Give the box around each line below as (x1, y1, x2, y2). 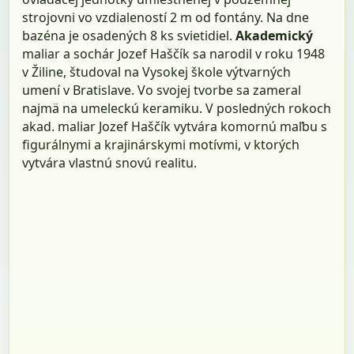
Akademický (235, 26, 314, 44)
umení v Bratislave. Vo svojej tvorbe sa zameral (22, 81, 302, 99)
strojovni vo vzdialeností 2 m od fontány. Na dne (22, 8, 310, 26)
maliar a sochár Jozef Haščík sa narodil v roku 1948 (22, 44, 326, 62)
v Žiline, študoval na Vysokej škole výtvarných (22, 62, 292, 81)
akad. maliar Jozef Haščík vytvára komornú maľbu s (22, 117, 328, 135)
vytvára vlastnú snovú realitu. (22, 153, 198, 171)
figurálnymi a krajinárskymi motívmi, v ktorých (22, 135, 300, 153)
